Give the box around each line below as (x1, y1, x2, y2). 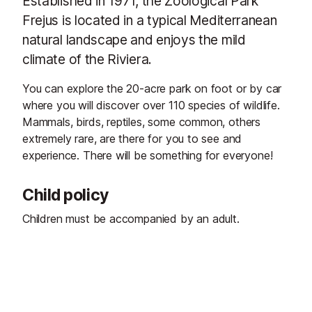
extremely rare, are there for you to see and (22, 132, 242, 146)
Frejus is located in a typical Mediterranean (22, 12, 277, 29)
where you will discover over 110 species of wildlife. (22, 98, 280, 112)
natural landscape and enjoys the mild (22, 31, 246, 48)
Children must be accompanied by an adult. (22, 212, 240, 226)
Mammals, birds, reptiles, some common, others (22, 115, 261, 129)
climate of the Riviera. (22, 51, 152, 68)
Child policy (22, 185, 109, 205)
